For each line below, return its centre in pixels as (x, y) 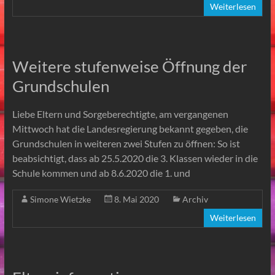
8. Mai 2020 (136, 199)
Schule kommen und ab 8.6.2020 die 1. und (101, 172)
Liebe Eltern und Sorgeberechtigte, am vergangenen (120, 114)
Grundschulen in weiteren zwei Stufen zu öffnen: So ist (126, 143)
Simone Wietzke (60, 199)
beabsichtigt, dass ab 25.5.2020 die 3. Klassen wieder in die (135, 158)
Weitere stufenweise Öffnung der (129, 66)
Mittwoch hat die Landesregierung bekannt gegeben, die (130, 128)
